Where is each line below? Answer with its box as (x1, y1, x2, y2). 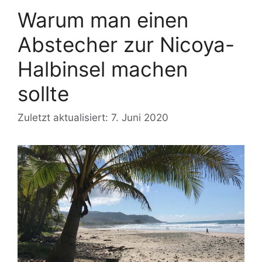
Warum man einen (18, 7, 188, 32)
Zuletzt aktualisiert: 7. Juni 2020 (18, 112, 168, 124)
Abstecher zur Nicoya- (18, 32, 235, 57)
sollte (18, 81, 69, 106)
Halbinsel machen (18, 56, 188, 81)
